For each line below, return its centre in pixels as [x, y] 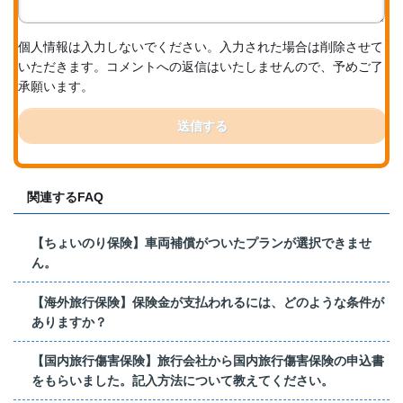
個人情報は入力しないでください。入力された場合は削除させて [201, 47]
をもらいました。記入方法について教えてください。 [183, 381]
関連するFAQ [65, 197]
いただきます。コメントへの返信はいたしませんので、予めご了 [201, 67]
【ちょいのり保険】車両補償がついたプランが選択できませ [201, 243]
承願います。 [56, 87]
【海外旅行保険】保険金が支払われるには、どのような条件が [208, 302]
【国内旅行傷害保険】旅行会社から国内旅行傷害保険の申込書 [208, 361]
